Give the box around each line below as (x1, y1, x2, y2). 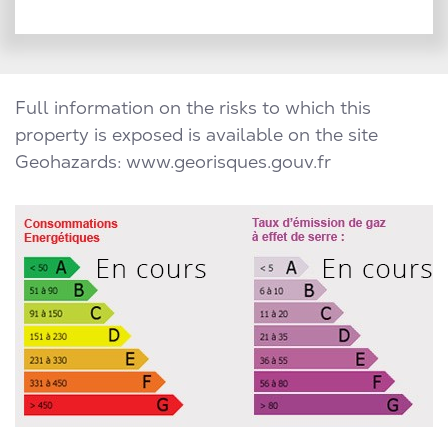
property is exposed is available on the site (15, 123, 378, 147)
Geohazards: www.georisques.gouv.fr (15, 150, 331, 174)
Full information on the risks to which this (15, 96, 371, 120)
